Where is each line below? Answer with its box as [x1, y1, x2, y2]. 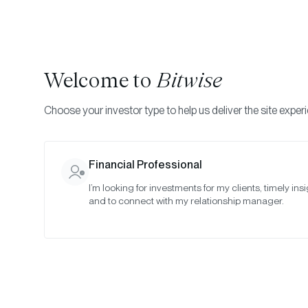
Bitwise [156, 69, 223, 92]
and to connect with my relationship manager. [89, 195, 284, 207]
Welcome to [44, 69, 157, 92]
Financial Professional [89, 158, 202, 172]
